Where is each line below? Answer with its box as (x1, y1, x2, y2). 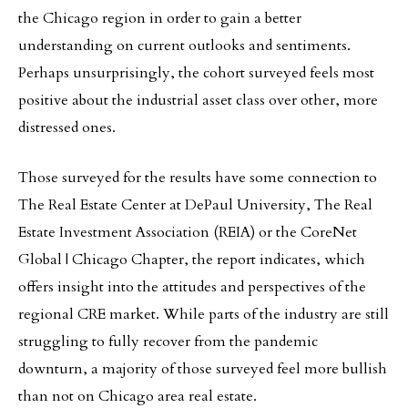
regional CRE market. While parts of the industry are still (18, 304, 389, 324)
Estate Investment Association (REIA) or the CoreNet (18, 222, 357, 242)
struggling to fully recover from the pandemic (18, 331, 318, 352)
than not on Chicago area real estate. (18, 386, 257, 406)
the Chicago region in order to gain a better (18, 8, 301, 28)
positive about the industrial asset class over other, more (18, 90, 378, 110)
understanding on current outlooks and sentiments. (18, 36, 351, 56)
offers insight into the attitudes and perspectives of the (18, 277, 366, 297)
